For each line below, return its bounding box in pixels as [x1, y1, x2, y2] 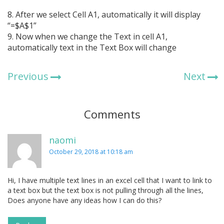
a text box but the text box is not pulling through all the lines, [7, 185, 203, 195]
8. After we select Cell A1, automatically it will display [7, 9, 200, 20]
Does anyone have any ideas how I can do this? [7, 195, 161, 205]
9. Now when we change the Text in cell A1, [7, 31, 167, 42]
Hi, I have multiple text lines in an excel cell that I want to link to [7, 175, 212, 185]
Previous [7, 69, 48, 83]
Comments [83, 106, 140, 122]
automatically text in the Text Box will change [7, 42, 176, 53]
